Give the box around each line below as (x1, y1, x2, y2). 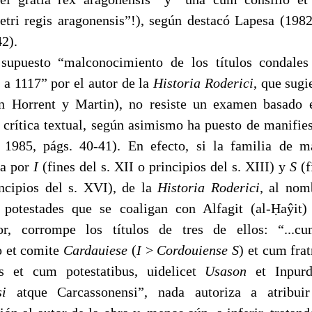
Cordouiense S (157, 242, 240, 258)
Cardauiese (63, 242, 132, 258)
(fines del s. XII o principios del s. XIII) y (42, 158, 290, 174)
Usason (205, 263, 256, 279)
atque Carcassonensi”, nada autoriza (16, 283, 241, 299)
